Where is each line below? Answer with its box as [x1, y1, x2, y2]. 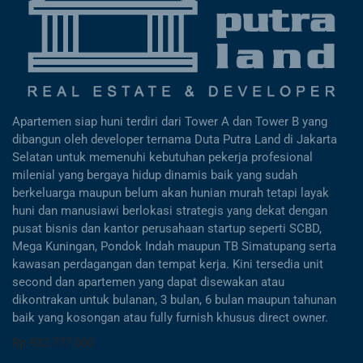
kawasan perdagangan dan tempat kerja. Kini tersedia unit [12, 257, 323, 272]
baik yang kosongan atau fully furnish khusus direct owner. [12, 310, 328, 326]
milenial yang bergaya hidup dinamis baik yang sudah [12, 168, 297, 183]
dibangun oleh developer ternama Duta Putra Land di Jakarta [12, 132, 337, 147]
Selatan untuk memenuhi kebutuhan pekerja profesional [12, 150, 313, 165]
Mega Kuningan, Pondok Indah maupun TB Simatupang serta [12, 239, 336, 254]
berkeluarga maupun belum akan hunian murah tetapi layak [12, 186, 329, 201]
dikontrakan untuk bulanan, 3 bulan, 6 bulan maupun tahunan [12, 293, 336, 308]
